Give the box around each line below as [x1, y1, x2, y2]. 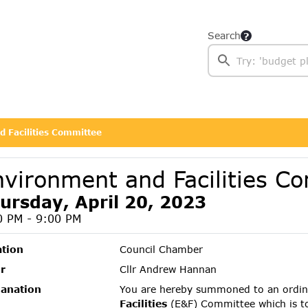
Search [208, 30, 241, 41]
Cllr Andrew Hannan [120, 263, 217, 275]
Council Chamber [120, 243, 203, 255]
